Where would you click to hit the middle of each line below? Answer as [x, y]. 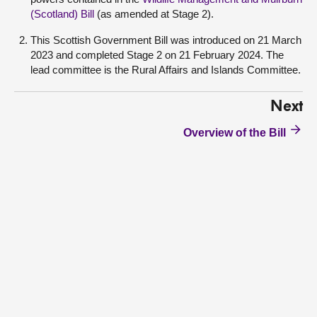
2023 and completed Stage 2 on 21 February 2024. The [157, 55]
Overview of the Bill [235, 133]
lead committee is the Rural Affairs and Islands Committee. [166, 70]
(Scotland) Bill [62, 14]
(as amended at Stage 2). [154, 14]
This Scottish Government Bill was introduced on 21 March [166, 40]
